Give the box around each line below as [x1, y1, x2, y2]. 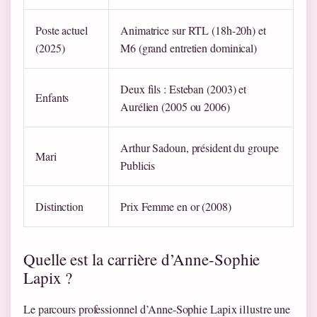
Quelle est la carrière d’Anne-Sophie [23, 248, 260, 270]
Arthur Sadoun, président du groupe [120, 140, 279, 156]
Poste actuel [35, 23, 88, 38]
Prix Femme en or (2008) [120, 199, 231, 214]
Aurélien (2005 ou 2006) [120, 99, 230, 115]
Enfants [35, 90, 69, 105]
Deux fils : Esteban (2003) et [120, 81, 247, 97]
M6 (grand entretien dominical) [120, 40, 257, 56]
